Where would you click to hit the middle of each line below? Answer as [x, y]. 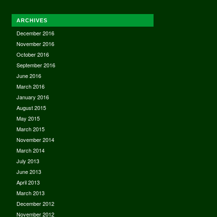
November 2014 [35, 139]
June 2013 [29, 171]
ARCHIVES [32, 20]
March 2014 [30, 150]
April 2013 [28, 182]
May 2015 [28, 118]
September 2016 [36, 65]
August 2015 [31, 107]
